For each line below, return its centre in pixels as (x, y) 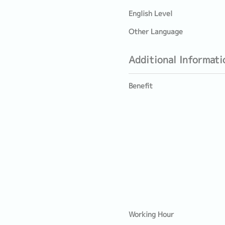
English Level (150, 14)
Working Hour (151, 214)
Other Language (156, 32)
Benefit (141, 86)
